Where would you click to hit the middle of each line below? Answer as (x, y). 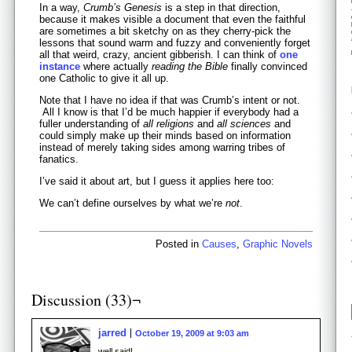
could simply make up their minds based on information (165, 136)
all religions (169, 124)
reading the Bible (190, 67)
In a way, (61, 8)
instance (60, 67)
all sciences (244, 124)
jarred (112, 332)
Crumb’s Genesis (123, 8)
